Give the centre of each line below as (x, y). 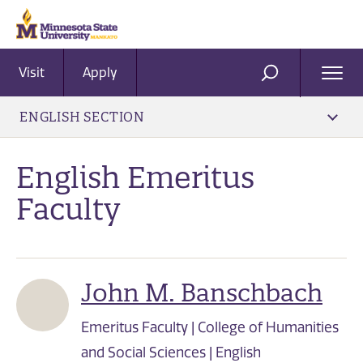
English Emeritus (135, 177)
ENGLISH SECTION (82, 117)
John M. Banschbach (202, 293)
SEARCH (296, 79)
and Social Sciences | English (171, 353)
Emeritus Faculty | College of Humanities (210, 328)
